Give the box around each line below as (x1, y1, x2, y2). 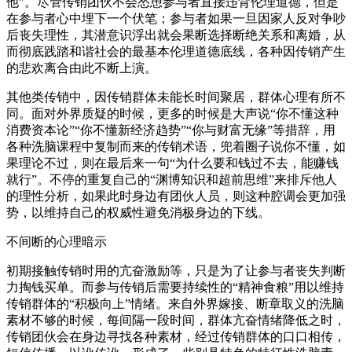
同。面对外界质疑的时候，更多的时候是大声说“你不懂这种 (6, 106, 339, 120)
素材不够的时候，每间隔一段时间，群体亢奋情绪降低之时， (6, 313, 346, 327)
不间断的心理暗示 (6, 234, 107, 248)
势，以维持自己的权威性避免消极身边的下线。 (6, 205, 270, 219)
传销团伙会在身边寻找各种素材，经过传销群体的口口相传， (6, 329, 346, 343)
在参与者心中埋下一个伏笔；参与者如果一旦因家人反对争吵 (6, 11, 346, 25)
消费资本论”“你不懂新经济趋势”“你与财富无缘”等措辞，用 (6, 123, 335, 137)
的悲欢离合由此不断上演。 (6, 60, 157, 75)
